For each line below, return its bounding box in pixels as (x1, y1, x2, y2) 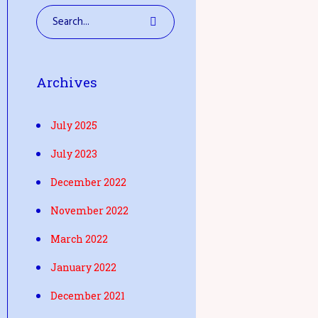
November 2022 (50, 204, 128, 217)
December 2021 (50, 289, 125, 302)
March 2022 (50, 232, 108, 246)
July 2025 (50, 119, 97, 132)
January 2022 (50, 261, 116, 274)
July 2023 (50, 147, 97, 160)
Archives (36, 73, 97, 91)
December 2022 (50, 175, 126, 189)
